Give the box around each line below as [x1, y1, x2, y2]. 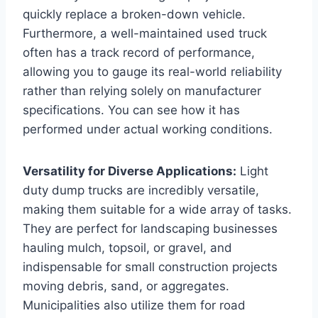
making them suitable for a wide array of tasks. [23, 202, 292, 216]
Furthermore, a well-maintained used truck [23, 26, 267, 40]
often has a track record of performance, [23, 45, 255, 60]
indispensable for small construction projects [23, 259, 278, 274]
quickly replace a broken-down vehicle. [23, 6, 246, 21]
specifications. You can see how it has [23, 102, 240, 117]
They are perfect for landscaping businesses [23, 221, 278, 236]
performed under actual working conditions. [23, 121, 273, 136]
